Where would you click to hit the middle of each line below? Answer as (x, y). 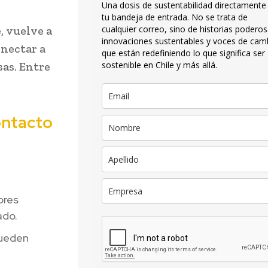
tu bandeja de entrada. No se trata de (175, 17)
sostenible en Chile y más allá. (159, 65)
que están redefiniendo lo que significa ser (183, 53)
